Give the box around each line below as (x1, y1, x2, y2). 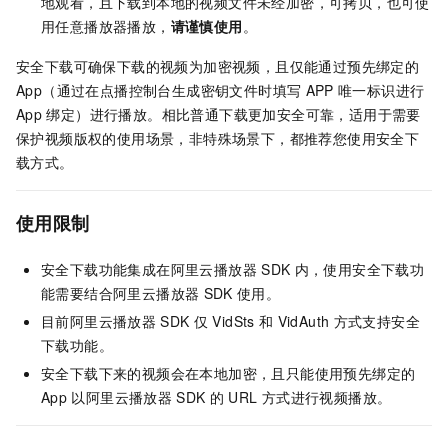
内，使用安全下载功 (294, 259, 425, 280)
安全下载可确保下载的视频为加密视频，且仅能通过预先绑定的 (16, 56, 420, 77)
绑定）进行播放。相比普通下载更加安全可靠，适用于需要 (46, 104, 421, 125)
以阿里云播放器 (71, 387, 173, 408)
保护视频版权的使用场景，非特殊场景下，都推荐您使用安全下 (16, 128, 420, 149)
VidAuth (277, 311, 330, 332)
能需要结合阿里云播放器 (41, 283, 200, 304)
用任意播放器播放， (41, 16, 171, 37)
